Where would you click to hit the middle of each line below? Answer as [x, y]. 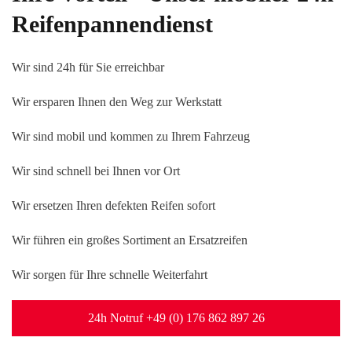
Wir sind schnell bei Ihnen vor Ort [96, 170]
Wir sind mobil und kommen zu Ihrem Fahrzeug [131, 136]
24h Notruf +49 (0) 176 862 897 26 [176, 317]
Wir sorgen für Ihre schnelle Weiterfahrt [110, 274]
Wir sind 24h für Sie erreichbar [88, 67]
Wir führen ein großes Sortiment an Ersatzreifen [130, 240]
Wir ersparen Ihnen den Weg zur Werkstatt [117, 101]
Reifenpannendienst [112, 24]
